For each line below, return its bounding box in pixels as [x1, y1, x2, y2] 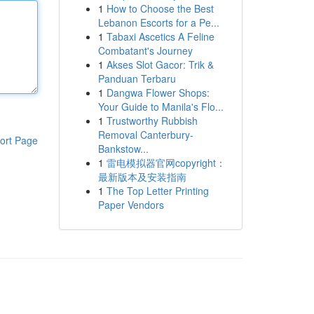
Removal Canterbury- [97, 128, 193, 142]
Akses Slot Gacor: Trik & [106, 57, 214, 71]
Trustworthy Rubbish [106, 114, 198, 128]
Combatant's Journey [97, 43, 193, 57]
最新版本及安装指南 [97, 170, 186, 184]
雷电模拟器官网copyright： [106, 156, 226, 170]
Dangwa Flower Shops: [106, 86, 210, 100]
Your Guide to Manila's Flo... [97, 100, 224, 114]
